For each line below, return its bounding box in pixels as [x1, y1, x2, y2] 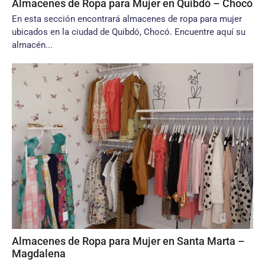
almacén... [12, 40, 53, 50]
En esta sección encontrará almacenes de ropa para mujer [12, 14, 242, 24]
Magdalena [12, 247, 66, 260]
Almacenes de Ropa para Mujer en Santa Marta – [12, 235, 245, 247]
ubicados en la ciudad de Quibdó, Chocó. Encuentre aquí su [12, 27, 245, 37]
